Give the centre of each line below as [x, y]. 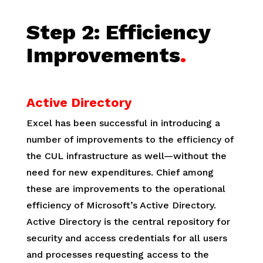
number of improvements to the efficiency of [130, 140]
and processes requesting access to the [117, 255]
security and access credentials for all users [127, 238]
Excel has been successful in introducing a [123, 123]
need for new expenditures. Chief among [120, 173]
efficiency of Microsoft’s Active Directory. [121, 205]
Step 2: [63, 33]
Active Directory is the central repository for [128, 222]
